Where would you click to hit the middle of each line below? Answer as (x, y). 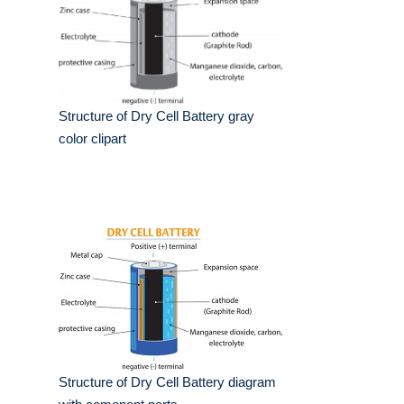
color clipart (92, 139)
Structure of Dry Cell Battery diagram (167, 382)
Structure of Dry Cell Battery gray (156, 116)
